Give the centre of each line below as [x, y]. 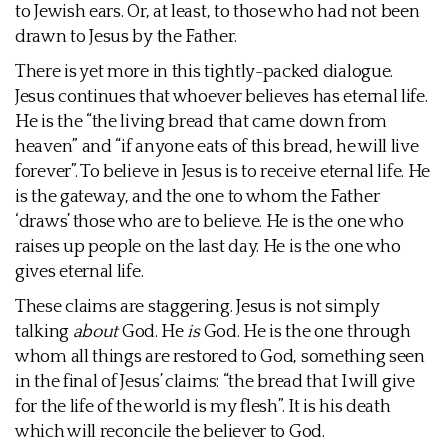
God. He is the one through [305, 332]
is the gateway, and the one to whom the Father [197, 197]
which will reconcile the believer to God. [170, 432]
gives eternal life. [79, 272]
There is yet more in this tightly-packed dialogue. [204, 72]
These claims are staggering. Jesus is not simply [197, 307]
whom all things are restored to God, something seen [220, 357]
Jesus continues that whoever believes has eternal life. [221, 97]
